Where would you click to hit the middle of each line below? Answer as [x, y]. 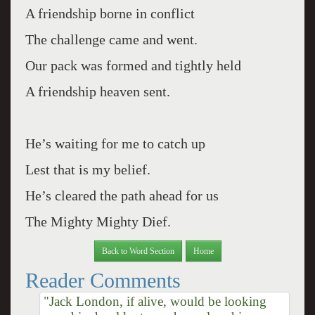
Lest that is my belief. [88, 169]
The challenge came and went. [111, 39]
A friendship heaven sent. [97, 91]
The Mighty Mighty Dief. [98, 221]
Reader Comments [103, 280]
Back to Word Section [138, 251]
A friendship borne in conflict [110, 13]
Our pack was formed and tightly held [133, 65]
